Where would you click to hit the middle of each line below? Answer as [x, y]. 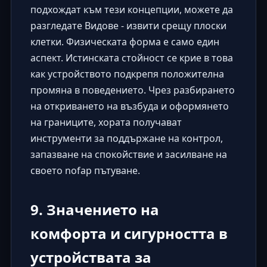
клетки [46, 42]
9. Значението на [94, 210]
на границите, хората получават [106, 122]
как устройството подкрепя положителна [127, 74]
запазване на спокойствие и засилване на [128, 155]
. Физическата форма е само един [140, 42]
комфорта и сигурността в [129, 234]
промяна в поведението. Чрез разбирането [132, 90]
